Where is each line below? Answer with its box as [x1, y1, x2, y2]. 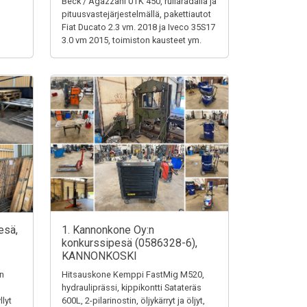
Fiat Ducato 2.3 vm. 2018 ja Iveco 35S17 [62, 22, 215, 32]
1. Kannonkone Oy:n [62, 223, 154, 236]
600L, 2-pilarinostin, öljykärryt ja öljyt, [62, 295, 205, 306]
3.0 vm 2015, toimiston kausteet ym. [62, 35, 201, 45]
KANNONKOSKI [62, 249, 137, 262]
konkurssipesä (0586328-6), [62, 236, 197, 249]
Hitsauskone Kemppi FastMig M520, [62, 269, 204, 280]
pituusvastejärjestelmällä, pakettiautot [62, 9, 211, 19]
